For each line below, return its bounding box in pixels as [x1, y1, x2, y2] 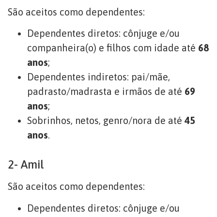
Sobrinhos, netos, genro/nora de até [27, 115, 185, 126]
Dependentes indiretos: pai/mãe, [27, 71, 170, 83]
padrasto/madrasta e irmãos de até [27, 86, 185, 97]
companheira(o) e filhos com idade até [27, 42, 198, 54]
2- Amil [8, 158, 44, 171]
